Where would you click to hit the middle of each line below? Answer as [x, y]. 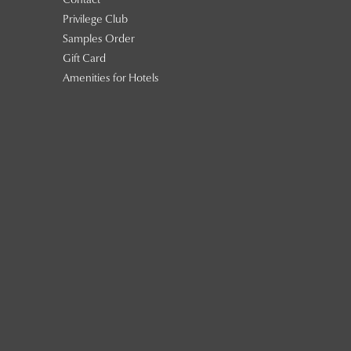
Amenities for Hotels [111, 79]
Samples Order [99, 40]
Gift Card [84, 59]
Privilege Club [95, 20]
